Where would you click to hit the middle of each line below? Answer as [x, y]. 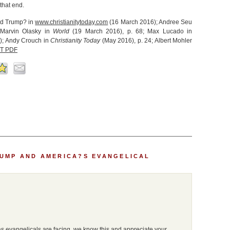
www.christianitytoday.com [72, 22]
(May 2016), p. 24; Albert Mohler [146, 41]
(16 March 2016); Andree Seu [150, 22]
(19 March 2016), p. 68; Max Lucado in [131, 31]
